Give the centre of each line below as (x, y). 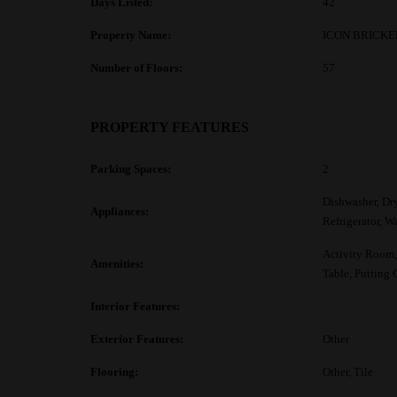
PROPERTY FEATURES (170, 127)
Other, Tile (348, 372)
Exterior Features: (137, 339)
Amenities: (117, 264)
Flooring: (114, 372)
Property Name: (131, 35)
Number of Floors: (136, 68)
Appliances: (120, 211)
